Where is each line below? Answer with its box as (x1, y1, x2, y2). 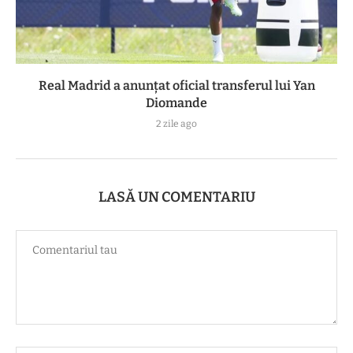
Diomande (146, 95, 207, 111)
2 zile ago (156, 118, 197, 130)
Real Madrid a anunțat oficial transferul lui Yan (38, 78, 315, 94)
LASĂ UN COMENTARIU (98, 188, 255, 206)
